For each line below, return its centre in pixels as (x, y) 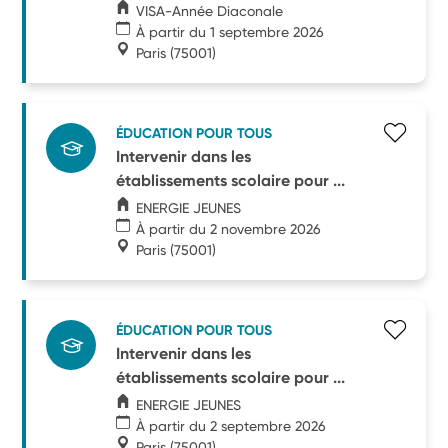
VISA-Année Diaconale (210, 10)
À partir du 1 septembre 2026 (230, 31)
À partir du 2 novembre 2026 (229, 228)
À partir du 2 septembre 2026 (231, 425)
